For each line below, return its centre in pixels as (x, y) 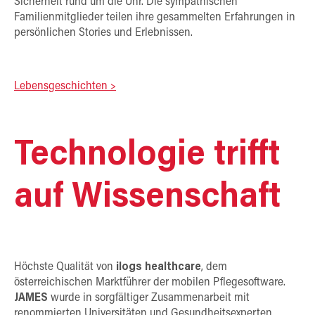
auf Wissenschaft (147, 198)
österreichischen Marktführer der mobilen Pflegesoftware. (150, 283)
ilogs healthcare (159, 268)
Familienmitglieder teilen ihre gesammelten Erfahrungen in (155, 18)
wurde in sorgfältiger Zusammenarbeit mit (149, 298)
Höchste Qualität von (65, 268)
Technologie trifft (147, 156)
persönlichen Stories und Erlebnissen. (103, 33)
